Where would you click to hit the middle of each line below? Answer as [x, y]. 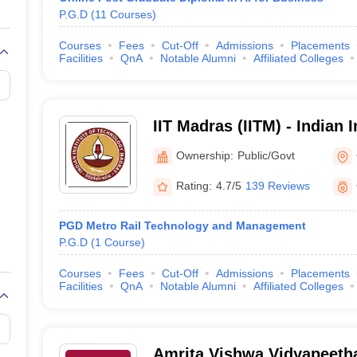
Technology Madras [227, 147]
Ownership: [204, 155]
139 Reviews [277, 186]
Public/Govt [266, 155]
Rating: [194, 186]
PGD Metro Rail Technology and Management [182, 226]
